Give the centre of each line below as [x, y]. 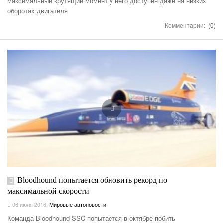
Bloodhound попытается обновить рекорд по [92, 180]
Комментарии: [186, 25]
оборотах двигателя [38, 11]
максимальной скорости [48, 191]
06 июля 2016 [29, 204]
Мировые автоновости [78, 204]
